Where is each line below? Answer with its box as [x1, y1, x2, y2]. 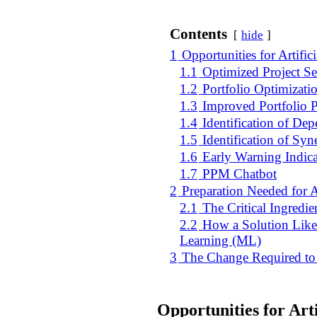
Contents [170, 25, 227, 43]
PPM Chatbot [202, 166, 277, 182]
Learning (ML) [180, 233, 261, 248]
